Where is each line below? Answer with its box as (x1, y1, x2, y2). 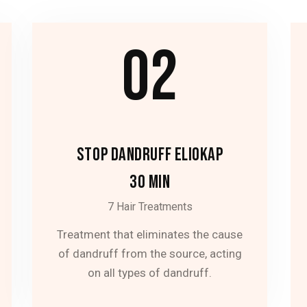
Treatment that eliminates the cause (57, 227, 243, 241)
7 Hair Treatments (107, 200, 193, 214)
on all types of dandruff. (88, 265, 212, 280)
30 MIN (130, 171, 171, 194)
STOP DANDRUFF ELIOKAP (76, 144, 223, 167)
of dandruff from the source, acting (58, 246, 242, 260)
